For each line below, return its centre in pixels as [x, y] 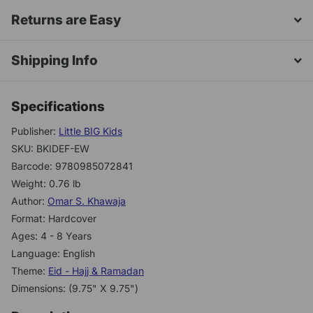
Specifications [58, 107]
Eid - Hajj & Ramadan [96, 271]
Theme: [30, 271]
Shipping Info [54, 61]
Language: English [53, 254]
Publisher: [35, 131]
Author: [29, 201]
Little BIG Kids [90, 131]
